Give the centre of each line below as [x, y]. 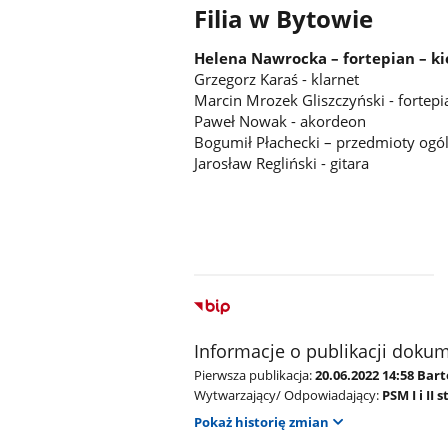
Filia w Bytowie [284, 19]
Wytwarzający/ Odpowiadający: [287, 395]
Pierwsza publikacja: [253, 375]
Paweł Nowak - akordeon [280, 121]
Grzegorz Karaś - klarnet [277, 79]
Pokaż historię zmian [262, 421]
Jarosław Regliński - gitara [282, 163]
